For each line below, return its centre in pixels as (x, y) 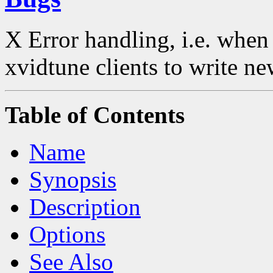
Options (67, 234)
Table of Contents (95, 115)
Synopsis (73, 179)
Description (85, 207)
